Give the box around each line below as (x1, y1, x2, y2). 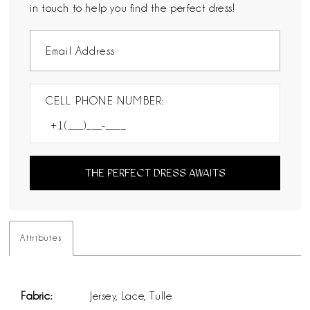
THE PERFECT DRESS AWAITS (84, 166, 226, 180)
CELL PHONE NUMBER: (45, 95, 165, 107)
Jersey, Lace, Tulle (90, 290, 173, 302)
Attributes (20, 232, 62, 243)
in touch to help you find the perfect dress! (30, 1, 235, 14)
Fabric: (21, 290, 53, 302)
